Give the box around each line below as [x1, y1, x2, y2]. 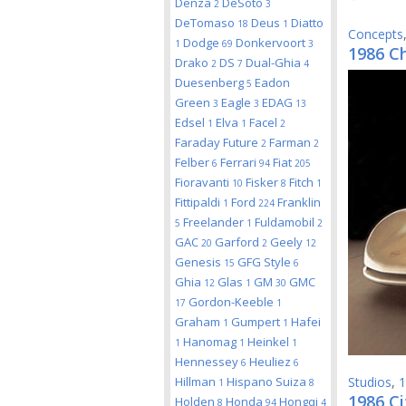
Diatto [291, 14, 324, 31]
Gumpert [231, 314, 283, 330]
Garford [215, 234, 262, 250]
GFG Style [237, 254, 294, 270]
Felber [175, 154, 212, 170]
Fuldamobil [255, 214, 317, 230]
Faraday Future [175, 134, 261, 150]
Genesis [175, 254, 224, 270]
